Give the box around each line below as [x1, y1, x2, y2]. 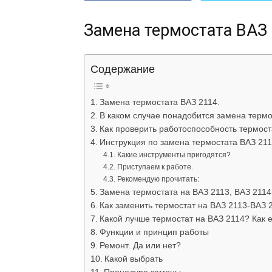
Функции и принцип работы [99, 228, 209, 237]
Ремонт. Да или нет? [99, 241, 181, 251]
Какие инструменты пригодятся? [117, 151, 231, 160]
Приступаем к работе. [117, 163, 193, 172]
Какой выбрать [104, 254, 163, 264]
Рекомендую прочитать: [117, 175, 199, 184]
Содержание [90, 63, 155, 76]
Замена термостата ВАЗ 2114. [99, 98, 220, 107]
